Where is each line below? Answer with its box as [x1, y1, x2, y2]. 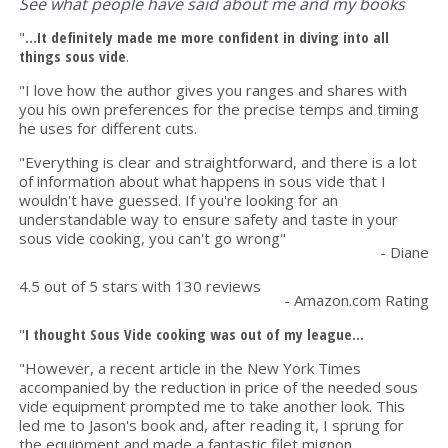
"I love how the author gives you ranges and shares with [19, 79, 408, 100]
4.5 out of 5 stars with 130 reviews [19, 275, 262, 296]
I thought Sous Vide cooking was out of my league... [25, 323, 365, 344]
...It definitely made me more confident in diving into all [25, 26, 390, 47]
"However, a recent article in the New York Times [19, 357, 362, 378]
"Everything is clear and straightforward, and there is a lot [19, 151, 418, 172]
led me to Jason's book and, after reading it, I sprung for [19, 414, 405, 435]
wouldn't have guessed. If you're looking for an [19, 189, 339, 210]
